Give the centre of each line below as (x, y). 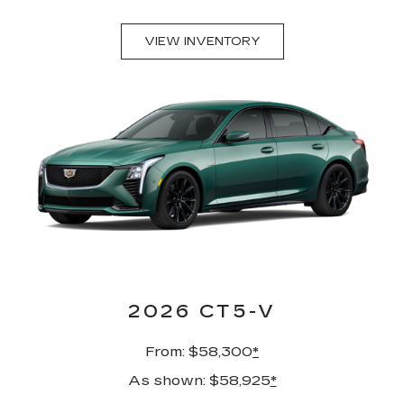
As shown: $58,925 (199, 381)
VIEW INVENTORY (202, 42)
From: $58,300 (199, 352)
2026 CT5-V (202, 312)
